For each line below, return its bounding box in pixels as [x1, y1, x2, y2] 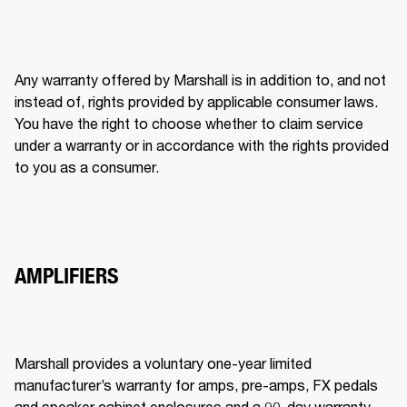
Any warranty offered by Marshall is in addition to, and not [15, 70, 386, 88]
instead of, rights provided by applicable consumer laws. [15, 92, 378, 110]
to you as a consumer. [15, 157, 163, 175]
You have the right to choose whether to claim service [15, 114, 363, 132]
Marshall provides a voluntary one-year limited [15, 353, 312, 372]
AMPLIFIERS [15, 262, 118, 289]
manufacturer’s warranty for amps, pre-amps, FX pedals [15, 375, 378, 393]
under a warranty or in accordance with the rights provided [15, 135, 389, 154]
